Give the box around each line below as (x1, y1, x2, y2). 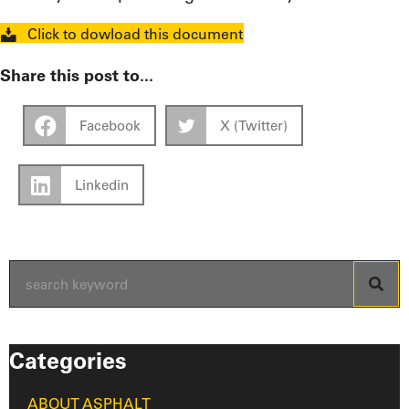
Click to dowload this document (27, 25, 243, 44)
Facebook (79, 117, 141, 135)
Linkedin (75, 176, 129, 194)
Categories (9, 346, 127, 375)
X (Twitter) (220, 117, 288, 135)
